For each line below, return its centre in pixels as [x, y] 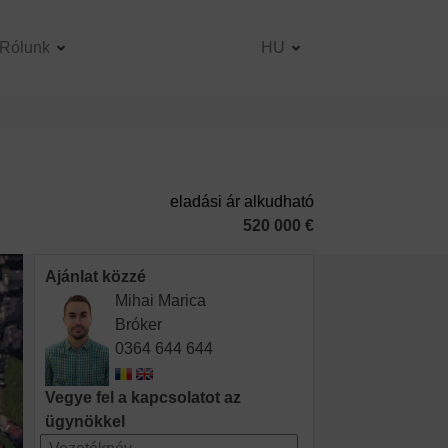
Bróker [139, 325]
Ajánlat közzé [96, 277]
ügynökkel [85, 421]
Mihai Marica [161, 301]
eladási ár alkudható [241, 202]
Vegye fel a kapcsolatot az [143, 397]
